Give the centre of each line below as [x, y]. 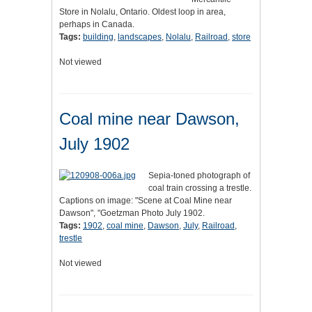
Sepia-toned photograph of [199, 176]
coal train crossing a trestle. [200, 188]
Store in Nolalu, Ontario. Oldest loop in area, [142, 12]
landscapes [140, 37]
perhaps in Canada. [97, 25]
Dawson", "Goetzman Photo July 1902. [132, 213]
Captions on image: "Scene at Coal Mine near [146, 201]
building [98, 37]
